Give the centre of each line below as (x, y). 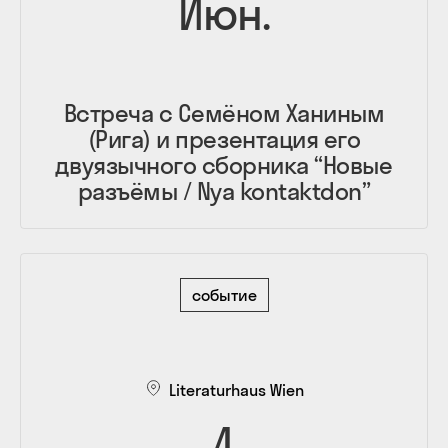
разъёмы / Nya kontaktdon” (224, 190)
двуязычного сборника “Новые (224, 164)
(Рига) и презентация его (224, 138)
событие (224, 294)
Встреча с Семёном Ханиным (224, 112)
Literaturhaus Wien (236, 389)
